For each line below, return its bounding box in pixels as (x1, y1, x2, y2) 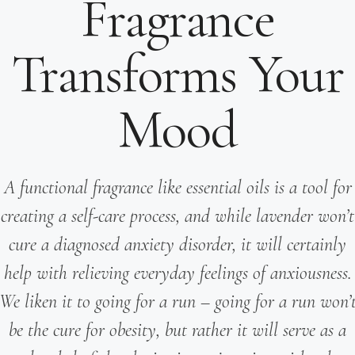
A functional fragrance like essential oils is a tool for (3, 175, 352, 199)
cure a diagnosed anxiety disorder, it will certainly (9, 232, 346, 256)
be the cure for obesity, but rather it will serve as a (9, 318, 346, 342)
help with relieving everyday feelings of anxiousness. (3, 261, 352, 284)
